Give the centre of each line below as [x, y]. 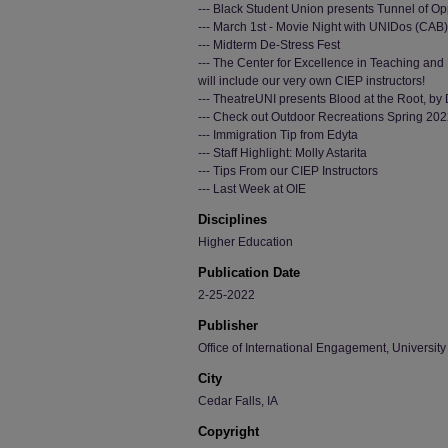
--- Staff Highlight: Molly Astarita [282, 153]
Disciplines [232, 219]
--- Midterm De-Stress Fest [269, 45]
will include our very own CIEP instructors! [311, 81]
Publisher [228, 325]
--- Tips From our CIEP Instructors [288, 171]
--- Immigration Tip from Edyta [278, 135]
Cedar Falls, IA [238, 401]
